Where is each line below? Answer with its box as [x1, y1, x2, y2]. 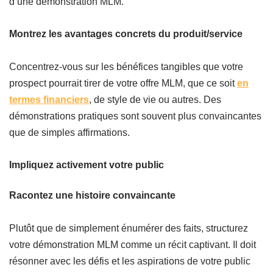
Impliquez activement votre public [9, 160, 164, 171]
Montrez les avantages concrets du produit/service [9, 29, 243, 40]
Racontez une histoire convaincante [9, 190, 175, 201]
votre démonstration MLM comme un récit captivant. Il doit [9, 239, 256, 250]
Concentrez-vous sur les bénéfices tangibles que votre [9, 62, 243, 73]
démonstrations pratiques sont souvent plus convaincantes [9, 111, 261, 122]
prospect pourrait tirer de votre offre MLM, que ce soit [9, 78, 237, 89]
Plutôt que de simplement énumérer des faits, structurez [9, 223, 248, 234]
